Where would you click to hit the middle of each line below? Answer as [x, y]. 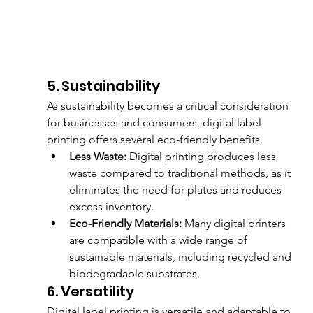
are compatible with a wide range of [159, 240]
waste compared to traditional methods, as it [181, 173]
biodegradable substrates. [134, 273]
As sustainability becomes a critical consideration [169, 105]
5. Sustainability [103, 86]
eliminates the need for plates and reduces [176, 189]
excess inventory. [111, 206]
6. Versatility [90, 291]
